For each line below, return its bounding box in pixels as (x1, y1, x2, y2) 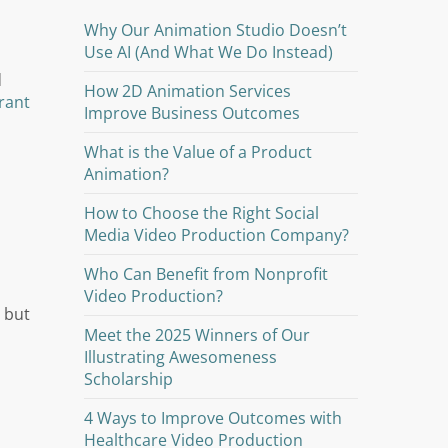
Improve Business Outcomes (84, 102, 301, 124)
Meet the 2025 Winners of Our (84, 324, 311, 346)
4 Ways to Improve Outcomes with (84, 407, 343, 429)
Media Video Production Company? (84, 224, 350, 246)
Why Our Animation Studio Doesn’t (84, 19, 348, 41)
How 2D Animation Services (84, 80, 292, 102)
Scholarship (84, 368, 174, 390)
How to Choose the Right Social (84, 202, 320, 224)
